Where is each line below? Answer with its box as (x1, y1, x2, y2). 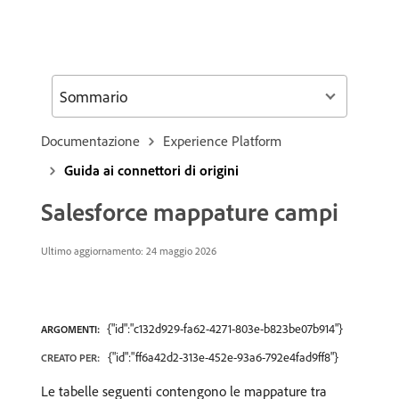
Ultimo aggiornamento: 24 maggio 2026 (41, 244, 216, 257)
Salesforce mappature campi (41, 196, 338, 227)
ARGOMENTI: (41, 322, 100, 336)
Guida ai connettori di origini (64, 161, 239, 179)
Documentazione (41, 132, 140, 150)
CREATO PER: (41, 351, 100, 364)
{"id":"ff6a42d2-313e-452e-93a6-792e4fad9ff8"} (108, 349, 338, 365)
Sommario (60, 85, 127, 107)
